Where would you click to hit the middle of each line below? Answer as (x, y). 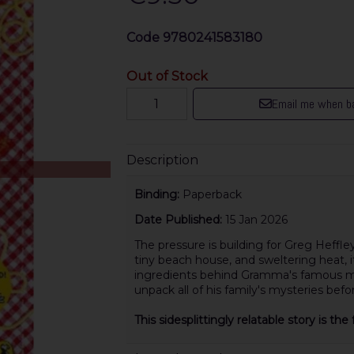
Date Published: (179, 220)
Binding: (158, 194)
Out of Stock (167, 76)
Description (162, 160)
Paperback (212, 194)
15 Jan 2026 (256, 220)
